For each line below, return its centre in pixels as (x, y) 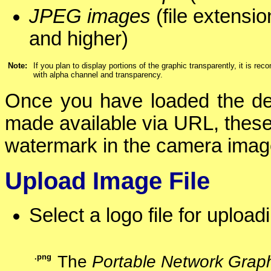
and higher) (79, 38)
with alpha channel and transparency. (98, 75)
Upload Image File (107, 181)
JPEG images (90, 16)
